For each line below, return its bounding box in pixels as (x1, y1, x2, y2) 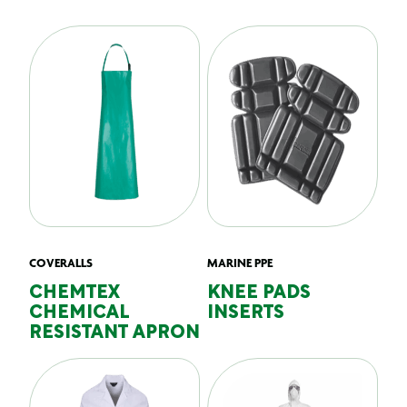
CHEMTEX (29, 285, 120, 302)
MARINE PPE (207, 255, 273, 270)
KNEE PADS (207, 285, 311, 302)
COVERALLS (29, 255, 93, 270)
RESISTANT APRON (29, 325, 200, 342)
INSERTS (207, 305, 284, 322)
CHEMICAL (29, 305, 130, 322)
